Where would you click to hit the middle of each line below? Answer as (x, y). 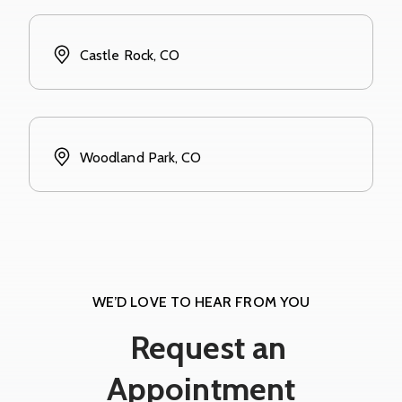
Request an (205, 347)
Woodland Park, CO (141, 157)
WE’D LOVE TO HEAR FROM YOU (201, 301)
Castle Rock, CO (130, 55)
